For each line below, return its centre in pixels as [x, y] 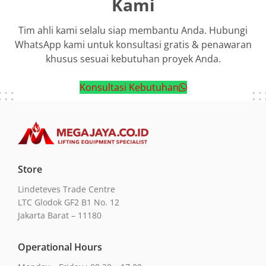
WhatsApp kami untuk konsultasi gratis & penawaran [133, 45]
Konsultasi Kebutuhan [129, 88]
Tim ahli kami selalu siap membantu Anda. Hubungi [133, 31]
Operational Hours [60, 247]
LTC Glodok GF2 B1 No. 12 [69, 202]
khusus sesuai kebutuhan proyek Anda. [133, 59]
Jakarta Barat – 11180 [60, 216]
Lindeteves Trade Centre [66, 189]
